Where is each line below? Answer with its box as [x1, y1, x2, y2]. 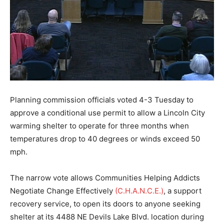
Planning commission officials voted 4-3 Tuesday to [10, 94, 193, 104]
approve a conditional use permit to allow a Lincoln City [10, 107, 205, 117]
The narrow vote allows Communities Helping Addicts [10, 172, 200, 182]
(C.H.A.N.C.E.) [115, 185, 163, 195]
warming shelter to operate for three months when [10, 120, 189, 130]
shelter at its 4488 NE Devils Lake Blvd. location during [10, 211, 204, 221]
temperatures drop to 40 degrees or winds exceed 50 [10, 133, 200, 143]
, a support [163, 185, 201, 195]
